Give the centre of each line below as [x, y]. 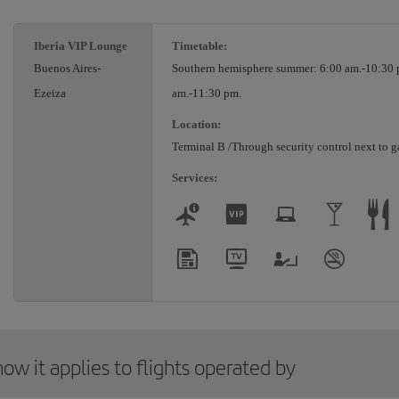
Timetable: [199, 46]
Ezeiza [50, 94]
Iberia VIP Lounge [81, 46]
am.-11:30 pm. [207, 94]
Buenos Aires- [67, 69]
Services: [195, 178]
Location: [196, 125]
